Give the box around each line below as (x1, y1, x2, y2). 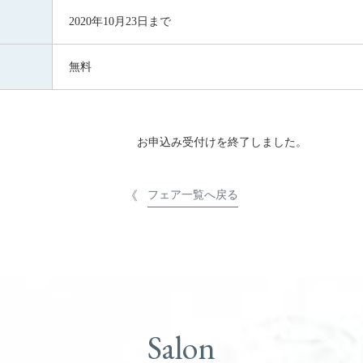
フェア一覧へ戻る (147, 188, 238, 201)
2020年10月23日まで (69, 15, 171, 28)
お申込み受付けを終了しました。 (137, 135, 307, 148)
